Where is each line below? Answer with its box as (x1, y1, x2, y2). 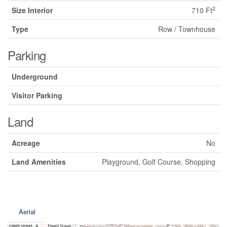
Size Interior (12, 5, 53, 16)
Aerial (19, 207, 35, 217)
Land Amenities (12, 157, 66, 167)
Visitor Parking (12, 90, 62, 101)
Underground (12, 71, 58, 82)
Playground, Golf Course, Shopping (102, 157, 215, 167)
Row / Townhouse (158, 24, 215, 34)
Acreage (12, 138, 40, 148)
